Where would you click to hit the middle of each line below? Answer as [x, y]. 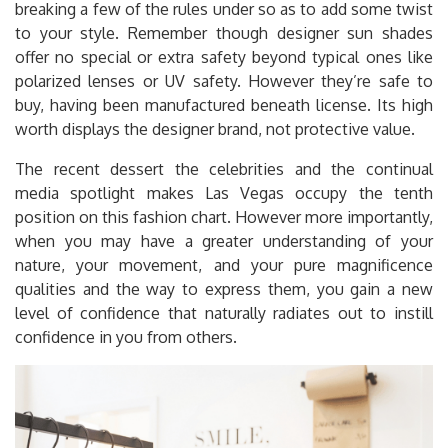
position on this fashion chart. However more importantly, [224, 216]
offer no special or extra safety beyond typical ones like [224, 56]
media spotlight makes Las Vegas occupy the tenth [224, 192]
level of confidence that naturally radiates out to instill [224, 312]
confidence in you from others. [126, 336]
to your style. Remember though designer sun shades [224, 32]
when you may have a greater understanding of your [224, 240]
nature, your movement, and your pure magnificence [224, 264]
